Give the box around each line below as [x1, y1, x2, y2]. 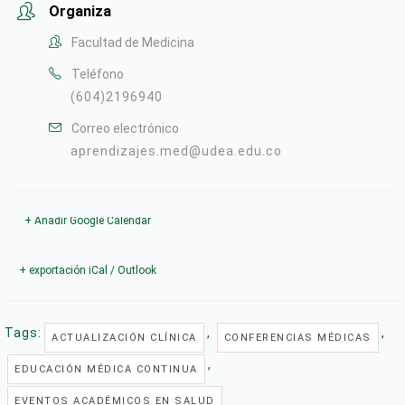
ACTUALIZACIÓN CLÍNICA [52, 332, 197, 344]
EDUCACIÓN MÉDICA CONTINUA [14, 363, 198, 376]
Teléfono [71, 67, 124, 82]
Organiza [49, 3, 111, 21]
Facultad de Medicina [71, 35, 194, 51]
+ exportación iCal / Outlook [19, 264, 156, 278]
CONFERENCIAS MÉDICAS [223, 332, 372, 344]
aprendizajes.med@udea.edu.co [71, 144, 282, 159]
